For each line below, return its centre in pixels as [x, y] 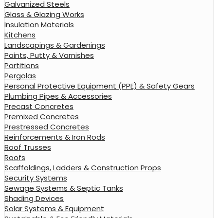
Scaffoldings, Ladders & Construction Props [83, 167]
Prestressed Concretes [47, 127]
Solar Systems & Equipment [54, 208]
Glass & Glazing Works [44, 14]
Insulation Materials [39, 24]
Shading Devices [34, 198]
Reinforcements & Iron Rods [55, 137]
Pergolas [20, 75]
